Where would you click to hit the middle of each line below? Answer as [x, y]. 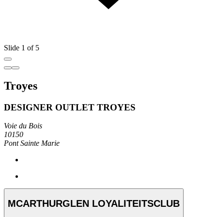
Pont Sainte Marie [32, 143]
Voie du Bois [23, 126]
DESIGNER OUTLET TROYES [70, 107]
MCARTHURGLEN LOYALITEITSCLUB [94, 203]
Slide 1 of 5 [22, 47]
